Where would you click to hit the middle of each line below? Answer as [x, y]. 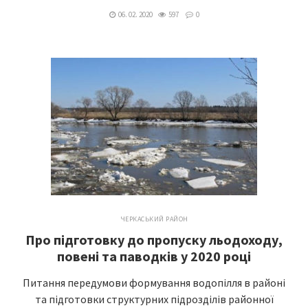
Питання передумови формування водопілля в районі [154, 283]
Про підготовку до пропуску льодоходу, [154, 240]
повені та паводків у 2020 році [154, 256]
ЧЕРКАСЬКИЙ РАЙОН [154, 219]
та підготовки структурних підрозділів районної [154, 299]
